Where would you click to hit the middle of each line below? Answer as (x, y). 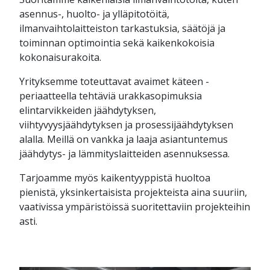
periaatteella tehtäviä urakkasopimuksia (111, 96)
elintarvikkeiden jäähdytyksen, (88, 110)
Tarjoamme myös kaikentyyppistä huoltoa (115, 178)
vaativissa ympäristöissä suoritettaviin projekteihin (135, 207)
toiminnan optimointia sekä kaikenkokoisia (117, 43)
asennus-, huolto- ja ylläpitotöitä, (94, 14)
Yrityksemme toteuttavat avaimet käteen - (114, 81)
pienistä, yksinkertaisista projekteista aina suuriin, (133, 192)
